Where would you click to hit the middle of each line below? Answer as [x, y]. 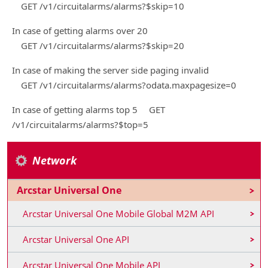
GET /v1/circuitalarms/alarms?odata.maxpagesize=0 [124, 85]
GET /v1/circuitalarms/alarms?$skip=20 [98, 45]
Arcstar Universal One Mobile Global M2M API [118, 214]
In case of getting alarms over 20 [80, 31]
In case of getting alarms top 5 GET [89, 109]
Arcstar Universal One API [76, 239]
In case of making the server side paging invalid [110, 70]
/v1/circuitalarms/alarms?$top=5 [80, 124]
